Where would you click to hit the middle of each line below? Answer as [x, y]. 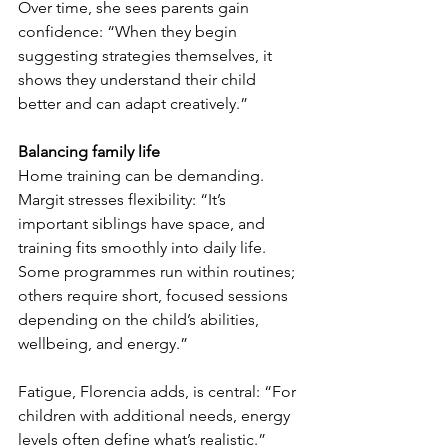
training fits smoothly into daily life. [144, 248]
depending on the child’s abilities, [140, 320]
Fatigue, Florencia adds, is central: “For [159, 392]
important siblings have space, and [143, 224]
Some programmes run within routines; [158, 272]
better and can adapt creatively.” [133, 104]
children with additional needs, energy [156, 416]
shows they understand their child [139, 80]
